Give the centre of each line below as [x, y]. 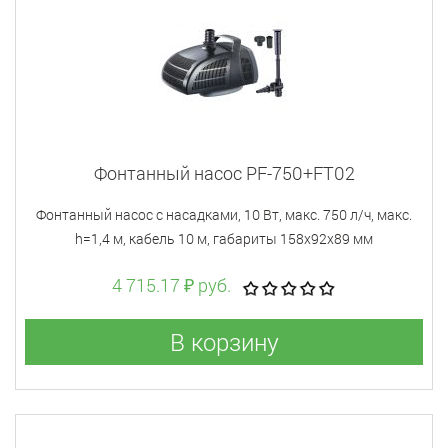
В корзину [224, 341]
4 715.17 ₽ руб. [171, 284]
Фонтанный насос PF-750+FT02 [224, 172]
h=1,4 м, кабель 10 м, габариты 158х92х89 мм [224, 238]
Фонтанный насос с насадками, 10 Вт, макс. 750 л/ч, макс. [224, 214]
